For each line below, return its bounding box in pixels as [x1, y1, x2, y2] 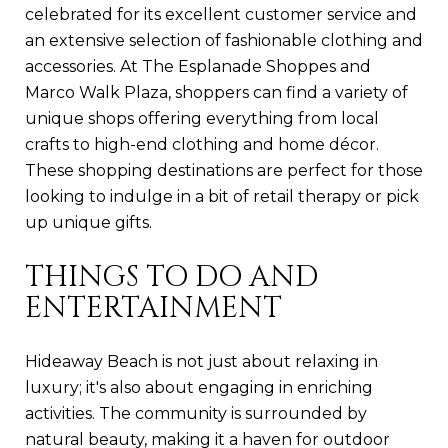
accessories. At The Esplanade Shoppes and [25, 56, 371, 76]
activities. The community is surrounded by [25, 403, 367, 423]
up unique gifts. [25, 212, 152, 232]
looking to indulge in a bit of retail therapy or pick [25, 186, 419, 206]
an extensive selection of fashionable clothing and [25, 30, 423, 50]
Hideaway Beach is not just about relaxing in [25, 351, 378, 371]
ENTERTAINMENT [25, 288, 282, 328]
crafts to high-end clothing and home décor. [25, 134, 379, 154]
